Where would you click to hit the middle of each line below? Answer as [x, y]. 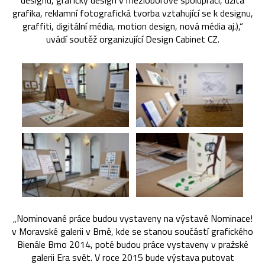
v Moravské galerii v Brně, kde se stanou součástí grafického [132, 231]
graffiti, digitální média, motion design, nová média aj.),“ [132, 26]
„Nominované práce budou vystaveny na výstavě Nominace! [132, 218]
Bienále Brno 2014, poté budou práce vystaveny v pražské [132, 244]
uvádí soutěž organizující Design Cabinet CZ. [132, 39]
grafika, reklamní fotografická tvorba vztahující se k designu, [132, 13]
